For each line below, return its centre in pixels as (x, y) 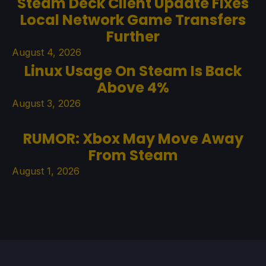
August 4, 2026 (47, 52)
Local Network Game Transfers (133, 20)
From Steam (133, 155)
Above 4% (133, 87)
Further (133, 36)
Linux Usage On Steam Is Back (133, 71)
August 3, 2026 (46, 103)
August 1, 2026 (46, 171)
